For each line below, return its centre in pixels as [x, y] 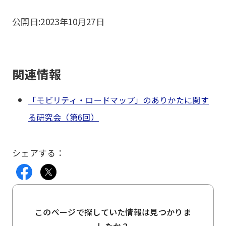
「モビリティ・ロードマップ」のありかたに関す [119, 100]
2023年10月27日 [73, 21]
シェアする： [39, 153]
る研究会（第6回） [64, 117]
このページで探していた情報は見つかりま [113, 212]
